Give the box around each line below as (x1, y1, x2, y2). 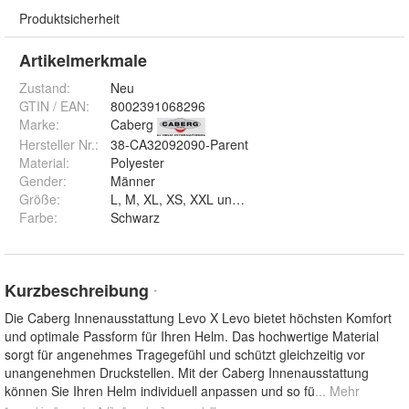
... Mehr (315, 382, 360, 401)
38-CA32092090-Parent (110, 135, 248, 154)
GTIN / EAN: (19, 97, 89, 116)
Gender (19, 172, 63, 191)
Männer (110, 172, 155, 191)
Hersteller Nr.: (19, 135, 99, 154)
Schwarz (110, 208, 160, 227)
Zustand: (19, 79, 70, 98)
